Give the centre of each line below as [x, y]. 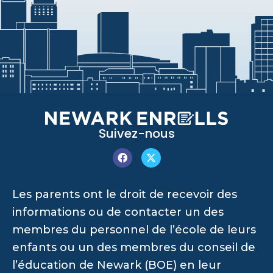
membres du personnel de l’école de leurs [134, 230]
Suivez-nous [136, 134]
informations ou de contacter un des [118, 212]
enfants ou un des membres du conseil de [134, 248]
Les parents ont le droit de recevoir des [125, 195]
